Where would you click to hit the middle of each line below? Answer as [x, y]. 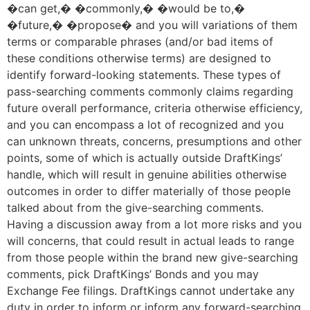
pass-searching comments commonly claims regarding [150, 92]
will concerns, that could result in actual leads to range [151, 241]
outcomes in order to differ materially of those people [149, 191]
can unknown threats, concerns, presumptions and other [154, 142]
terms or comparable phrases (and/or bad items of [140, 42]
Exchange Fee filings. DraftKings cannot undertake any [151, 291]
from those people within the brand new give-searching [153, 258]
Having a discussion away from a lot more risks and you [154, 225]
